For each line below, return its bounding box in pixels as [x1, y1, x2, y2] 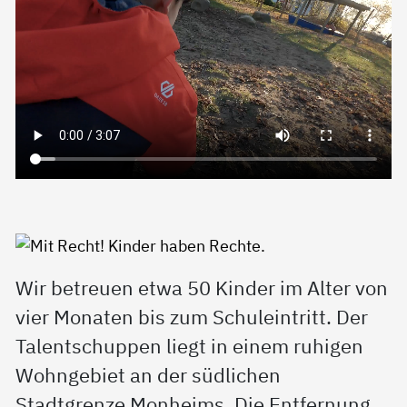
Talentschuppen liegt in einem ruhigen [15, 333, 364, 360]
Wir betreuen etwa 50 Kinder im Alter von [15, 275, 389, 302]
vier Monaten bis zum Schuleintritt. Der [15, 304, 369, 331]
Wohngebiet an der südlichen [15, 362, 282, 389]
